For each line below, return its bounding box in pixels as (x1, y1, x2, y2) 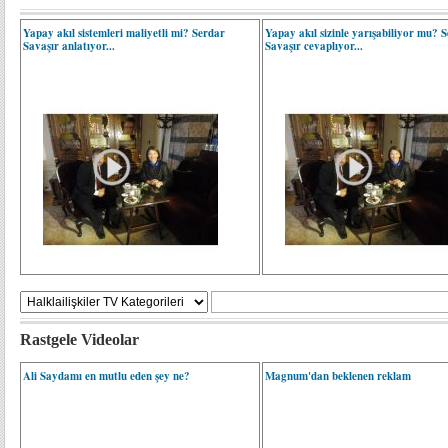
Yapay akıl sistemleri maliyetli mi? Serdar (23, 25, 225, 41)
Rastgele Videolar (20, 331, 139, 348)
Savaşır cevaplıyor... (265, 38, 364, 54)
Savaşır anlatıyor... (23, 38, 115, 54)
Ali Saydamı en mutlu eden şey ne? (23, 368, 190, 384)
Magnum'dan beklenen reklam (265, 368, 412, 384)
